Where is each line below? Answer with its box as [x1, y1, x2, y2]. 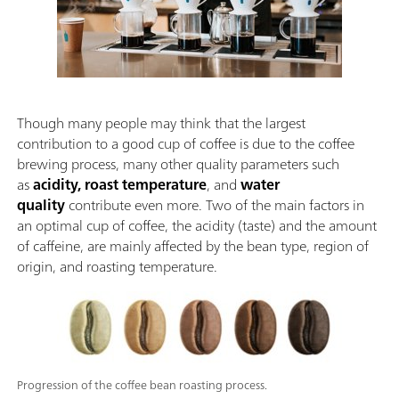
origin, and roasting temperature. [17, 253, 217, 279]
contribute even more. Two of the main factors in [65, 191, 364, 217]
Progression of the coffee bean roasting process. [17, 374, 267, 395]
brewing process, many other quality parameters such [17, 151, 339, 176]
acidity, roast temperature [33, 171, 207, 197]
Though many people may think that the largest [17, 110, 305, 135]
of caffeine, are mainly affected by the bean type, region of [17, 232, 369, 258]
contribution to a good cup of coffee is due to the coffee [17, 130, 354, 156]
